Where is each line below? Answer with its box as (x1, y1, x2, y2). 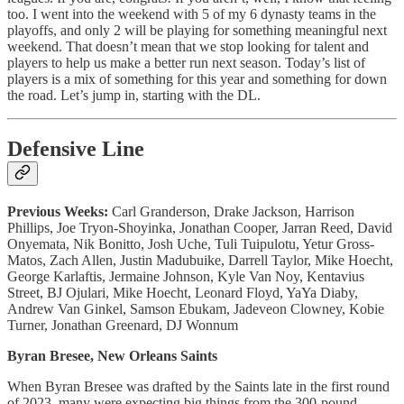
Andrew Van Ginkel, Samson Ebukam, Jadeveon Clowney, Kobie (7, 301, 384, 317)
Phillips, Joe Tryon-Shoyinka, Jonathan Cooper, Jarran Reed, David (7, 220, 392, 236)
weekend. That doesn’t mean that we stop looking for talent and (7, 38, 369, 54)
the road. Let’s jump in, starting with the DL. (7, 87, 261, 103)
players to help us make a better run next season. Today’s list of (7, 54, 365, 70)
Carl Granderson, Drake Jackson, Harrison (108, 204, 354, 220)
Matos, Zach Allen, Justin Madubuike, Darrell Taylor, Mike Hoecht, (7, 252, 393, 269)
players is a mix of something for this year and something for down (7, 70, 387, 87)
